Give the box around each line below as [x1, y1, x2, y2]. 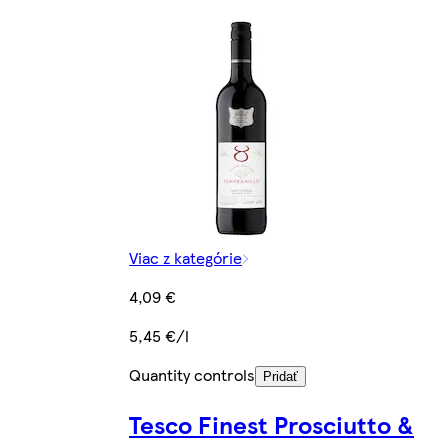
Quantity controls [129, 362, 255, 386]
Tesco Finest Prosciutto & [129, 406, 414, 441]
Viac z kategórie [129, 245, 242, 269]
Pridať [263, 368, 298, 384]
